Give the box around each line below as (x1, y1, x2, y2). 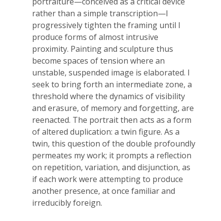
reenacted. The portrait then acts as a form (32, 114, 191, 125)
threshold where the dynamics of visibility (32, 91, 185, 102)
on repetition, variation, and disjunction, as (32, 162, 190, 173)
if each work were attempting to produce (32, 174, 183, 184)
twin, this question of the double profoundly (32, 138, 195, 149)
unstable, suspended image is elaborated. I (32, 67, 190, 78)
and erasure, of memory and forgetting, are (32, 103, 194, 113)
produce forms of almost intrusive (32, 32, 158, 42)
